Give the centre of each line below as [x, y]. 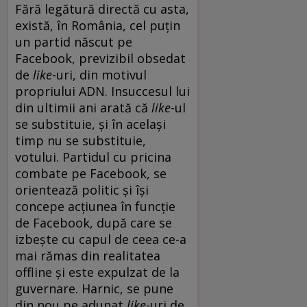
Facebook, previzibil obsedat [100, 58]
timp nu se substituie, [81, 140]
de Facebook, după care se [94, 222]
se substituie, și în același [90, 124]
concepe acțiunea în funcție [95, 206]
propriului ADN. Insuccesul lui [102, 91]
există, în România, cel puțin [98, 25]
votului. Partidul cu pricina [93, 157]
